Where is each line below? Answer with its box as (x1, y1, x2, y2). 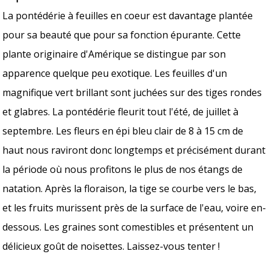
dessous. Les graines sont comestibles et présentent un (2, 220, 254, 234)
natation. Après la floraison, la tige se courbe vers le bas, (2, 181, 257, 195)
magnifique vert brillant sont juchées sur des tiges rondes (2, 85, 262, 99)
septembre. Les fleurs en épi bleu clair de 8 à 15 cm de (2, 124, 244, 138)
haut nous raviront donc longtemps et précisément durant (2, 143, 266, 157)
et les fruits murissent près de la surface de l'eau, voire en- (2, 201, 267, 214)
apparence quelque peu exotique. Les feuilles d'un (2, 66, 228, 80)
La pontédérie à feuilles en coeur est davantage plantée (2, 8, 253, 22)
